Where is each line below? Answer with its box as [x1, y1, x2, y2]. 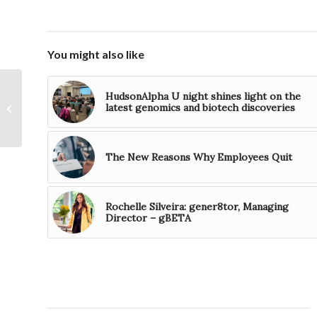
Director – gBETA [105, 212, 191, 225]
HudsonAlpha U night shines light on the [105, 90, 301, 103]
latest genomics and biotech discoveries [105, 101, 295, 115]
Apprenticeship [25, 125, 92, 138]
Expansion [25, 140, 71, 153]
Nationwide [25, 110, 76, 123]
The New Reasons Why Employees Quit [105, 151, 292, 164]
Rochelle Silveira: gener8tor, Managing [105, 200, 289, 214]
